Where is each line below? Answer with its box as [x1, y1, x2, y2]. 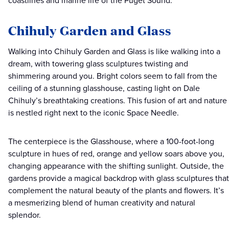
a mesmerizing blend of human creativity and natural [8, 197, 195, 209]
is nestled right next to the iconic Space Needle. [8, 107, 181, 119]
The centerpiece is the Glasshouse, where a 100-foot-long [8, 135, 214, 148]
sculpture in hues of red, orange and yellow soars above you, [8, 148, 224, 160]
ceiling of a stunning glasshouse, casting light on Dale [8, 82, 200, 95]
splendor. [8, 209, 41, 221]
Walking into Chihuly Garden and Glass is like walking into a [8, 45, 220, 58]
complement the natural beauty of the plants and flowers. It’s [8, 185, 224, 197]
